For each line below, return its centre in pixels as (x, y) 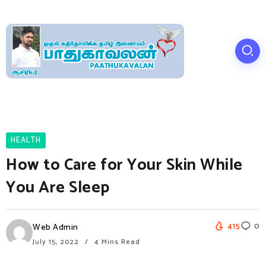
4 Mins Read (116, 242)
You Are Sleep (58, 188)
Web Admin (56, 227)
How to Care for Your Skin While (124, 165)
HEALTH (26, 140)
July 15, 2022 (57, 242)
